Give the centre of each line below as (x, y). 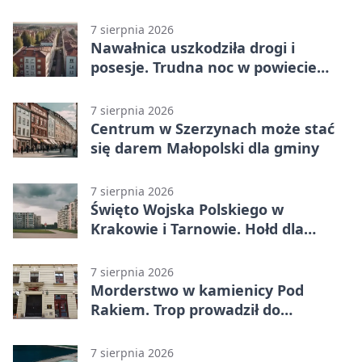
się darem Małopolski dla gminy (205, 148)
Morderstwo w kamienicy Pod (197, 290)
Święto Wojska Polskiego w (187, 210)
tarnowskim (134, 87)
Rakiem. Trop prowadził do (185, 310)
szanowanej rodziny (162, 329)
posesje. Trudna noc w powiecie (204, 67)
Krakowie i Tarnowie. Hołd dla (197, 229)
